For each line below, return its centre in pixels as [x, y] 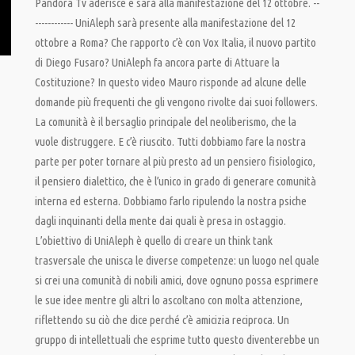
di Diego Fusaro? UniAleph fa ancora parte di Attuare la [157, 62]
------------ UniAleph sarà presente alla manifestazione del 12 [165, 23]
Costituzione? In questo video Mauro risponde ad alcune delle [171, 82]
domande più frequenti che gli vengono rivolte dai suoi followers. [176, 102]
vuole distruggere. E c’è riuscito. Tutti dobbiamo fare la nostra [170, 141]
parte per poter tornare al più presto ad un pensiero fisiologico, [175, 161]
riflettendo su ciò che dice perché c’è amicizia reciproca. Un [162, 320]
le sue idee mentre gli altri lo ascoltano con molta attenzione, [169, 300]
